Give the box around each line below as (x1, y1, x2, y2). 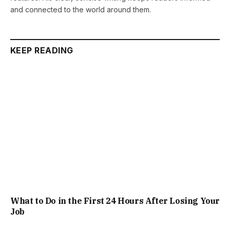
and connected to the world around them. (10, 5, 151, 14)
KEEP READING (10, 45, 73, 56)
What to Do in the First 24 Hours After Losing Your (10, 195, 220, 206)
